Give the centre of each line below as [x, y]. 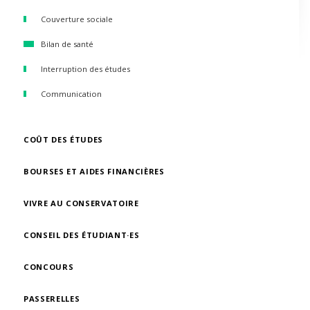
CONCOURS [49, 267]
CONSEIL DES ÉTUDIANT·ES [82, 235]
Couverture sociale [77, 19]
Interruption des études [85, 69]
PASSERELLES [52, 299]
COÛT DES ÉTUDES [64, 139]
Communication [71, 94]
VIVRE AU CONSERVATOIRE [81, 203]
